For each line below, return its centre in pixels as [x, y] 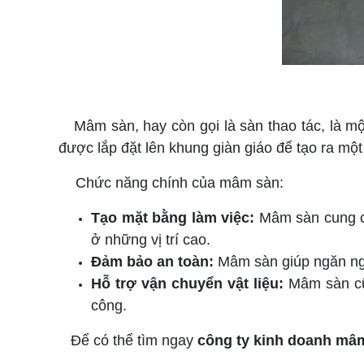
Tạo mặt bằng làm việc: [173, 218]
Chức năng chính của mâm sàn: [180, 183]
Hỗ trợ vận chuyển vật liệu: [188, 284]
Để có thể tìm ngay [134, 340]
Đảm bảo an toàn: [154, 262]
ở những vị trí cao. [151, 240]
